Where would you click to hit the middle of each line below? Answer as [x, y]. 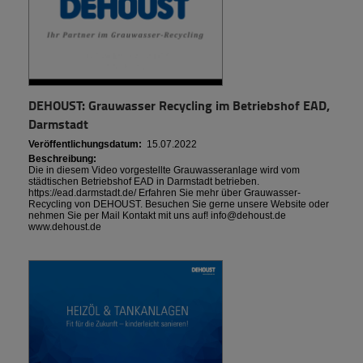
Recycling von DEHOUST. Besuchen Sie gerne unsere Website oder [179, 204]
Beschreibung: [62, 158]
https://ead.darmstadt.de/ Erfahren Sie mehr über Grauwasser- [164, 192]
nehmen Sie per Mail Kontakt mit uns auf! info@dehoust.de [157, 215]
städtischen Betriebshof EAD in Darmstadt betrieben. [144, 181]
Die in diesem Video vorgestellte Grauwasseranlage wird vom [164, 170]
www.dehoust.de [65, 226]
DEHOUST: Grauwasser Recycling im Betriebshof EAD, [179, 105]
